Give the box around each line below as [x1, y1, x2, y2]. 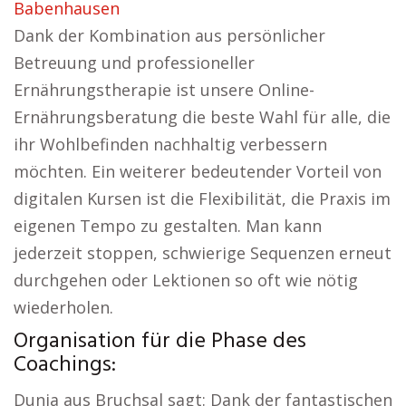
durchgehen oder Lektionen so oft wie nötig [14, 269, 358, 291]
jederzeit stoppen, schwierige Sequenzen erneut [14, 242, 391, 264]
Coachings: [14, 348, 116, 382]
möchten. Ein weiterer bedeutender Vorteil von [14, 160, 382, 182]
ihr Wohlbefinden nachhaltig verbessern [14, 133, 327, 155]
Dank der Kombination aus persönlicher [14, 24, 325, 46]
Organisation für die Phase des [14, 324, 306, 359]
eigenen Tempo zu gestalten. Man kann [14, 215, 322, 237]
